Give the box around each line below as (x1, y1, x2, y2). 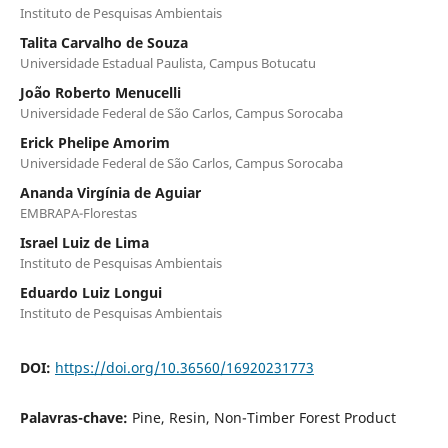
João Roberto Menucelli (19, 82, 181, 102)
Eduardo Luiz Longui (19, 282, 162, 302)
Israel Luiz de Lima (19, 232, 149, 252)
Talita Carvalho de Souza (19, 32, 188, 52)
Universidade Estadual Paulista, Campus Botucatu (19, 53, 316, 72)
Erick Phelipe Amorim (19, 132, 170, 152)
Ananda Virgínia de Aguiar (19, 182, 201, 202)
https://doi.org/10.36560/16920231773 (54, 357, 314, 377)
